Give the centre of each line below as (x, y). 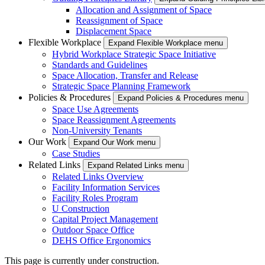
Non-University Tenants (97, 130)
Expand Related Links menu (136, 165)
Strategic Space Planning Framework (121, 86)
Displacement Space (114, 31)
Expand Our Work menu (114, 142)
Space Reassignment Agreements (114, 119)
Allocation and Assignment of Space (144, 9)
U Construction (81, 208)
